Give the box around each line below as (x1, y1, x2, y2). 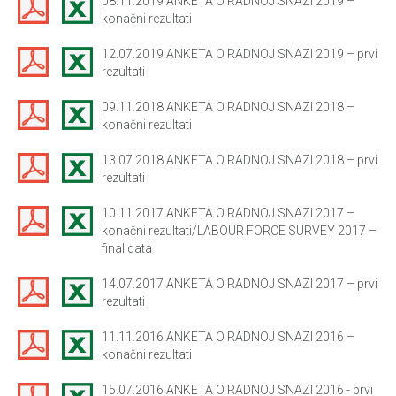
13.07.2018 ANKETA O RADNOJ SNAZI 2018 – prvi (102, 152, 377, 167)
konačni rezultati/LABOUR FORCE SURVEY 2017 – (102, 223, 377, 238)
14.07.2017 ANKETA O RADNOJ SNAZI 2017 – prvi (102, 276, 377, 291)
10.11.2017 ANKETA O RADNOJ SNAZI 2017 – (102, 205, 354, 220)
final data (102, 240, 152, 255)
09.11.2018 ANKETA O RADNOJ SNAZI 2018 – (102, 99, 354, 114)
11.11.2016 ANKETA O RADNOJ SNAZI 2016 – (102, 329, 354, 344)
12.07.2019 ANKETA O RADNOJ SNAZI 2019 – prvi (102, 46, 377, 61)
